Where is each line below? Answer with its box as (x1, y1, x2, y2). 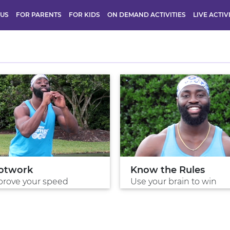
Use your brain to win (130, 177, 217, 187)
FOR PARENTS (16, 10, 62, 18)
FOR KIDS (69, 10, 100, 18)
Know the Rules (130, 164, 205, 176)
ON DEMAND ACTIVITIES (107, 10, 186, 18)
